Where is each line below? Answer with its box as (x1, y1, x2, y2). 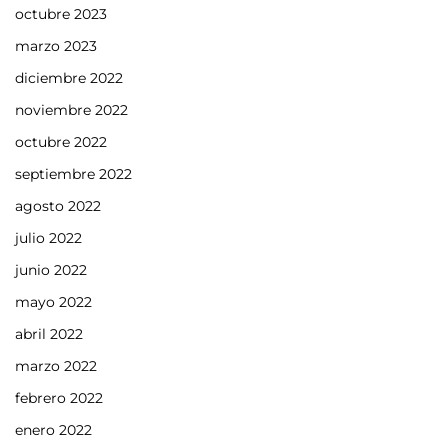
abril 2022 (15, 324, 83, 343)
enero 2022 (15, 420, 92, 439)
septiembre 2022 (15, 164, 132, 183)
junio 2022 (15, 260, 87, 279)
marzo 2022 (15, 356, 97, 375)
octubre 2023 (15, 4, 107, 23)
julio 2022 (15, 228, 82, 247)
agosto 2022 (15, 196, 101, 215)
